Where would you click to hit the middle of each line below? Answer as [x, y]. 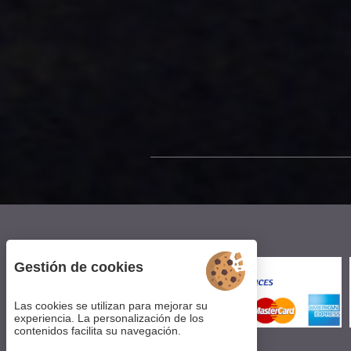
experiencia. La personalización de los [109, 318]
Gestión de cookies [79, 267]
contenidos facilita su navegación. [98, 331]
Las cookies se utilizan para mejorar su [111, 306]
